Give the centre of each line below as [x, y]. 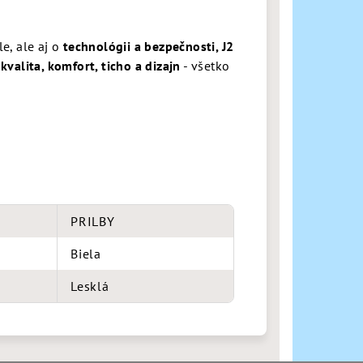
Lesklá [90, 286]
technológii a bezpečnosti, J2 [148, 46]
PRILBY [93, 221]
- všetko [205, 66]
